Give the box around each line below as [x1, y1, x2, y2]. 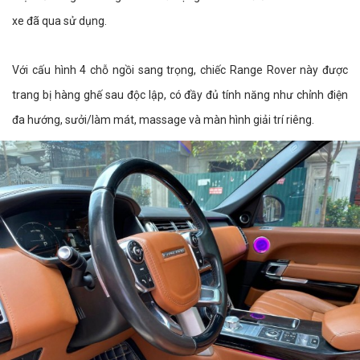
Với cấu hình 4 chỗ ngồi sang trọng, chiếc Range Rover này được [12, 63, 348, 77]
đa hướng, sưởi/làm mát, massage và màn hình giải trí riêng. [12, 113, 314, 127]
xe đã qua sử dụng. [12, 14, 107, 28]
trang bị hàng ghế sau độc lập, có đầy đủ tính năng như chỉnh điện [12, 88, 348, 102]
